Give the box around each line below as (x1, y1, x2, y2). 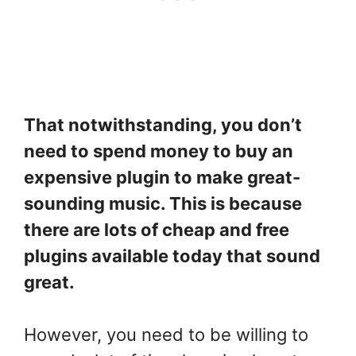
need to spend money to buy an (24, 141, 293, 162)
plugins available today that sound (24, 246, 320, 267)
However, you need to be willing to (24, 324, 308, 346)
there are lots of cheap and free (24, 219, 289, 241)
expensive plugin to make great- (24, 167, 300, 188)
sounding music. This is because (24, 193, 302, 215)
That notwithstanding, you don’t (24, 114, 302, 136)
